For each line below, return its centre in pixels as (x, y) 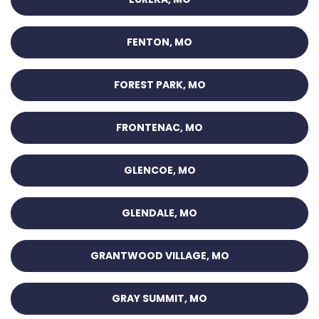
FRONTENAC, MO (159, 128)
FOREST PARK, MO (159, 85)
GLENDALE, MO (159, 213)
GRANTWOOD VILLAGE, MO (159, 256)
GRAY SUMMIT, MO (159, 299)
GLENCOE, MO (159, 171)
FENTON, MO (159, 42)
